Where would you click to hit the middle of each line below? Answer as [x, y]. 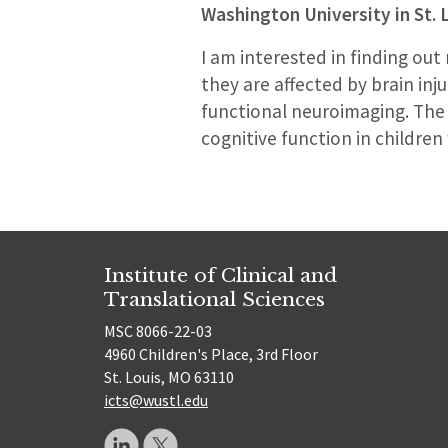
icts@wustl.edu [156, 400]
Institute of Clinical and [220, 274]
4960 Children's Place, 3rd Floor [211, 354]
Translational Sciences [214, 298]
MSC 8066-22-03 [158, 331]
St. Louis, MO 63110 [169, 377]
